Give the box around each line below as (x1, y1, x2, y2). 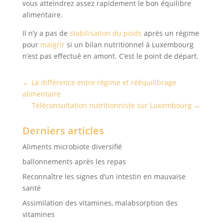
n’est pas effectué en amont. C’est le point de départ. (22, 51, 199, 61)
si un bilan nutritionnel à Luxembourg (64, 40, 194, 50)
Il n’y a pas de (22, 28, 70, 38)
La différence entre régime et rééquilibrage (31, 78, 176, 88)
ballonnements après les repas (22, 157, 126, 167)
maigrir (40, 40, 65, 50)
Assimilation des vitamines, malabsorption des (22, 198, 178, 208)
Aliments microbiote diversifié (22, 142, 122, 152)
